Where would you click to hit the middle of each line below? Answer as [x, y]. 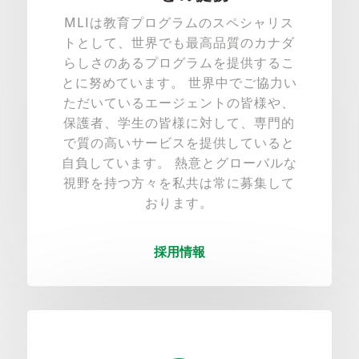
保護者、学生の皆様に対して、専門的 [179, 123]
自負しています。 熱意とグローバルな [179, 163]
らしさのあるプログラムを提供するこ [179, 63]
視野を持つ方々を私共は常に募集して [179, 183]
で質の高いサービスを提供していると [179, 143]
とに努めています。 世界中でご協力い [179, 83]
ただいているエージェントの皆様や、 [179, 103]
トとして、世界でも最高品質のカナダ [179, 43]
